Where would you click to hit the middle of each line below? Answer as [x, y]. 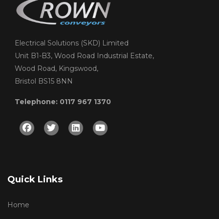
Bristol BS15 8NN [44, 81]
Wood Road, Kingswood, [56, 69]
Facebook [52, 127]
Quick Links [35, 180]
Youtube [123, 127]
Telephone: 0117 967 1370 [63, 102]
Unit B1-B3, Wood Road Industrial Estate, [84, 56]
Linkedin [98, 127]
